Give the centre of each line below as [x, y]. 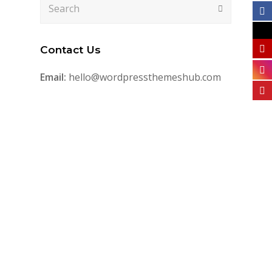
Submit [235, 8]
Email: [53, 77]
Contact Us [71, 50]
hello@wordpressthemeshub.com [144, 77]
